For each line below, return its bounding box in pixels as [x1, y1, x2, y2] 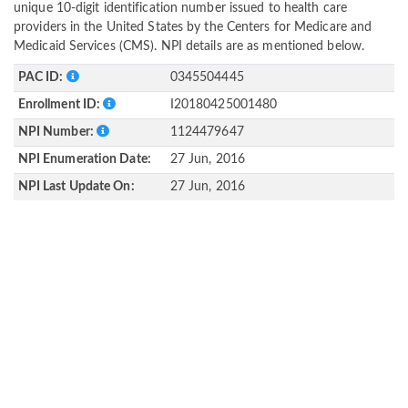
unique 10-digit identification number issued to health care [14, 2, 347, 15]
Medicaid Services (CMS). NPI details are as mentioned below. [14, 40, 365, 54]
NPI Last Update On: [17, 180, 135, 194]
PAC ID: [17, 71, 66, 85]
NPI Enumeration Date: [17, 153, 151, 167]
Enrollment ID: [17, 98, 104, 112]
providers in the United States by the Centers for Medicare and [14, 21, 372, 35]
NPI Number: [17, 126, 97, 139]
